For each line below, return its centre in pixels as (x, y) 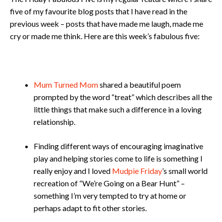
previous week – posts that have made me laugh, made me (107, 24)
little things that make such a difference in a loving (118, 109)
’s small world (185, 171)
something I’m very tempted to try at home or (110, 195)
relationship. (55, 122)
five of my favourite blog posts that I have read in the (99, 11)
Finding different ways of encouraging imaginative (118, 146)
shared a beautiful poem (139, 84)
